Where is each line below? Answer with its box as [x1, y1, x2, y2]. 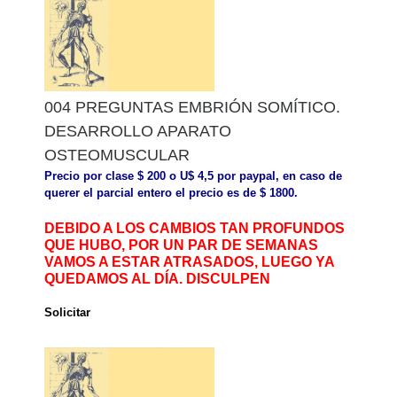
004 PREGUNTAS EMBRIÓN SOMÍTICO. [44, 98, 340, 117]
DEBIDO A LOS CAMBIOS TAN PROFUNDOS [44, 220, 345, 236]
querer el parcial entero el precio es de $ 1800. [44, 186, 298, 200]
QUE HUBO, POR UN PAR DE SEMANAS [44, 237, 318, 253]
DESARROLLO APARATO [44, 122, 231, 141]
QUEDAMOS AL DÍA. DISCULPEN [44, 270, 270, 286]
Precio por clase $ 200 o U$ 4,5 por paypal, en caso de [44, 169, 342, 183]
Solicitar [44, 306, 90, 320]
